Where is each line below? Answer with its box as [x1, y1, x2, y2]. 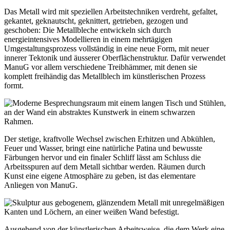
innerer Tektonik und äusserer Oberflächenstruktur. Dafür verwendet [4, 53, 225, 62]
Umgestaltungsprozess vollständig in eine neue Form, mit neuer [4, 44, 209, 53]
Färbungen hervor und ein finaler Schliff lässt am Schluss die [4, 152, 201, 162]
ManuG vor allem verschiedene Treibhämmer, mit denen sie [4, 62, 197, 71]
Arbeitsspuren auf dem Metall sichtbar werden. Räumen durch [4, 162, 205, 171]
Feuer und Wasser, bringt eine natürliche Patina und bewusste [4, 143, 202, 152]
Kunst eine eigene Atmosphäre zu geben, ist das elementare [4, 171, 196, 180]
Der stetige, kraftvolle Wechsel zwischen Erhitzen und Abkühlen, [4, 134, 215, 143]
